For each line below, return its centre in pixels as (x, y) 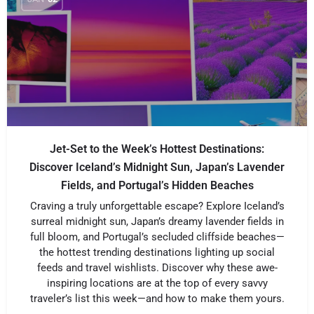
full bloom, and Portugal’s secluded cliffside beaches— (157, 237)
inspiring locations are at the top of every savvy (157, 283)
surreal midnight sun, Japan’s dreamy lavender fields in (157, 221)
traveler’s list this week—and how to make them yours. (157, 299)
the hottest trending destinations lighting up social (157, 252)
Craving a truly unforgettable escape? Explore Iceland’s (157, 206)
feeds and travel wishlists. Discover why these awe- (157, 268)
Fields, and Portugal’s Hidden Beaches (157, 185)
